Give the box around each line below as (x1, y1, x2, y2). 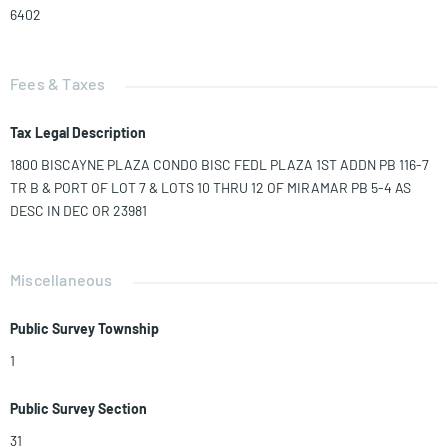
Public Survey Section (10, 400, 147, 418)
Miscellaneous (10, 270, 113, 290)
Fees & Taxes (10, 74, 106, 94)
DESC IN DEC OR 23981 (10, 202, 147, 220)
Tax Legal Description (10, 124, 146, 142)
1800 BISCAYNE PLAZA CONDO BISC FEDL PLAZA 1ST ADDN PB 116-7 (10, 156, 429, 174)
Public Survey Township (10, 320, 159, 338)
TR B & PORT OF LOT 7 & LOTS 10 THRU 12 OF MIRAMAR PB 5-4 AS (10, 179, 411, 197)
